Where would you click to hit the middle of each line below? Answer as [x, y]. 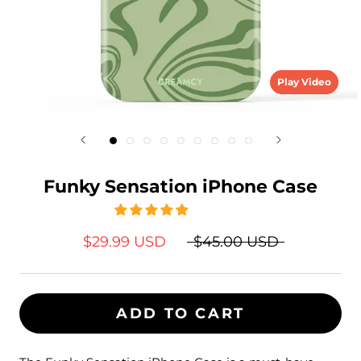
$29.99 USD [124, 241]
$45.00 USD [236, 241]
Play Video [304, 81]
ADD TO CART [180, 313]
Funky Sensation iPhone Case [180, 186]
